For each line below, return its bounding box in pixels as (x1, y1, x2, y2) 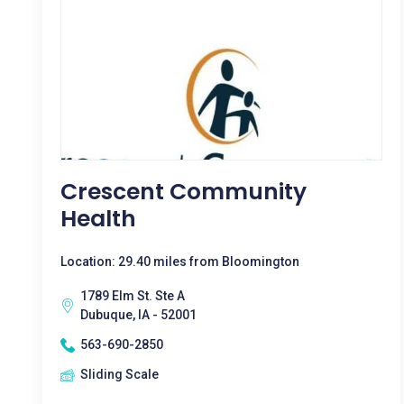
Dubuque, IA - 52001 (80, 308, 197, 322)
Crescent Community (60, 176, 307, 207)
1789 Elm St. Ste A (80, 289, 185, 303)
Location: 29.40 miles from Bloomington (60, 254, 299, 269)
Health (60, 203, 136, 234)
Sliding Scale (80, 367, 159, 381)
